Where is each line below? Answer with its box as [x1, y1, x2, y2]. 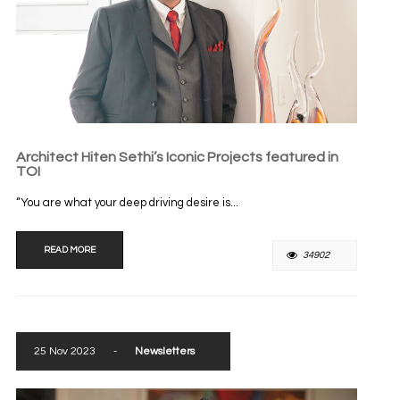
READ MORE [43, 245, 96, 254]
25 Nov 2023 [33, 346, 96, 357]
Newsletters [134, 346, 195, 357]
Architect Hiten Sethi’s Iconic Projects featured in [15, 149, 338, 164]
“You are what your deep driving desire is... [15, 196, 238, 209]
